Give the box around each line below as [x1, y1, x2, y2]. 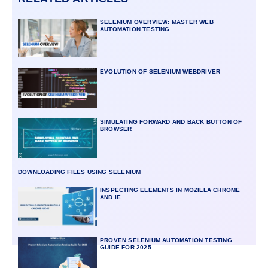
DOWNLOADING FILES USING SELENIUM [18, 169, 141, 176]
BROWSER [99, 126, 132, 133]
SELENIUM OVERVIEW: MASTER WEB [99, 18, 214, 25]
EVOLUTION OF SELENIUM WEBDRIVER [99, 68, 221, 75]
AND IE [99, 194, 121, 201]
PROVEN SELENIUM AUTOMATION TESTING [99, 237, 232, 244]
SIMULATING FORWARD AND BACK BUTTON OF [99, 118, 242, 126]
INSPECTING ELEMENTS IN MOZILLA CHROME [99, 187, 240, 194]
